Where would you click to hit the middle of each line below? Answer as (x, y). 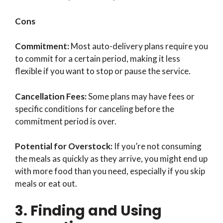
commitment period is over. (66, 121)
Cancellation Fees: (51, 96)
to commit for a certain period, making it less (98, 59)
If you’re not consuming (157, 146)
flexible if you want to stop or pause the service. (103, 71)
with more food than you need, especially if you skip (110, 171)
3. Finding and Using (88, 211)
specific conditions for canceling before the (95, 109)
